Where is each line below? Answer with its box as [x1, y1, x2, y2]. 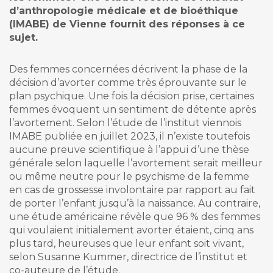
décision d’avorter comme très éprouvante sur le [9, 77, 247, 89]
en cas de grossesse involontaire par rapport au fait [9, 184, 255, 196]
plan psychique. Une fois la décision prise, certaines [9, 90, 254, 102]
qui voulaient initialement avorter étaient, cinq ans [9, 224, 253, 236]
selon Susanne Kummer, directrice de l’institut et [9, 251, 247, 263]
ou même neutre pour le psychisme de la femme [9, 171, 249, 183]
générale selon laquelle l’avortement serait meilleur [9, 157, 263, 169]
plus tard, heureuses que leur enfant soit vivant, [9, 238, 244, 250]
